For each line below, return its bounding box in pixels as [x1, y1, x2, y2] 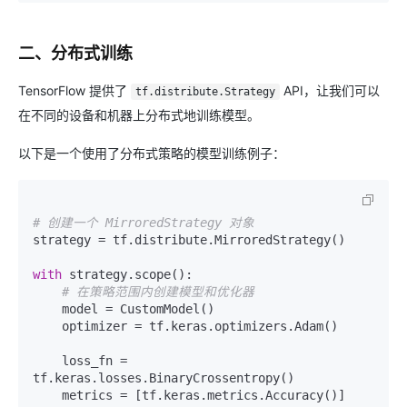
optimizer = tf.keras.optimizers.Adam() [33, 319, 62, 333]
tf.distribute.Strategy [134, 85, 275, 98]
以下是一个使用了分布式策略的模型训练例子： [18, 145, 285, 161]
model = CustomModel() [33, 302, 62, 316]
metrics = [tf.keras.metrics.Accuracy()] [33, 388, 62, 402]
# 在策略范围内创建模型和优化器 [62, 284, 254, 299]
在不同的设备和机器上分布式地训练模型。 [18, 107, 260, 123]
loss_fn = [33, 353, 62, 368]
